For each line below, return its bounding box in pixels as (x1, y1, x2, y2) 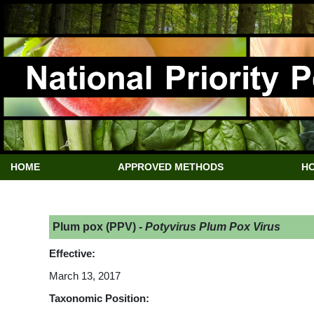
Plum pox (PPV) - (53, 220, 145, 233)
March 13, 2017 (49, 270, 121, 282)
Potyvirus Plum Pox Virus (145, 220, 280, 233)
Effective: (49, 247, 95, 259)
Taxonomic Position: (49, 292, 149, 304)
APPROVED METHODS (118, 161, 224, 173)
